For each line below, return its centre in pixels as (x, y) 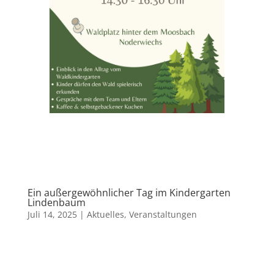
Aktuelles (105, 215)
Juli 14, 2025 (52, 215)
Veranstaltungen (163, 215)
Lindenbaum (56, 203)
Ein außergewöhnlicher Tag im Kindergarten (129, 193)
